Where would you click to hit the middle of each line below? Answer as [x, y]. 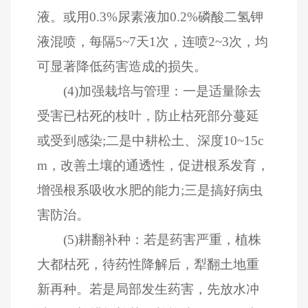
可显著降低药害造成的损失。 [122, 66]
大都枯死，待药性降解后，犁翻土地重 [148, 264]
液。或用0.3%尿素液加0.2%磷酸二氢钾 [151, 16]
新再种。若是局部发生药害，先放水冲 [148, 289]
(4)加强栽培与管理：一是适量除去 [162, 91]
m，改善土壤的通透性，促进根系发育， [154, 165]
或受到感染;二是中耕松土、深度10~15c [151, 140]
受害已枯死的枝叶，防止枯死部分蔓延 [148, 115]
